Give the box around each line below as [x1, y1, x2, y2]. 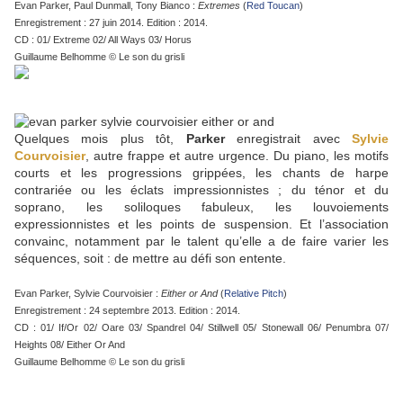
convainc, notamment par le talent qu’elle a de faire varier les [14, 234, 389, 249]
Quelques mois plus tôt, [14, 131, 186, 147]
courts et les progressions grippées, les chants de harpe [14, 166, 389, 181]
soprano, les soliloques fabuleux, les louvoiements [14, 200, 389, 215]
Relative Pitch [224, 288, 283, 300]
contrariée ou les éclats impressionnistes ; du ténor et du [14, 183, 389, 198]
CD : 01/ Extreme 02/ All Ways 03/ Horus [14, 34, 192, 46]
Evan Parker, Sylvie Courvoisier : [14, 288, 161, 300]
